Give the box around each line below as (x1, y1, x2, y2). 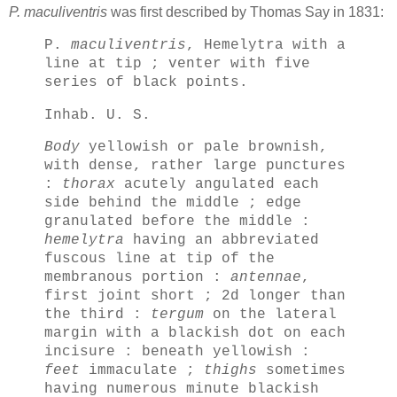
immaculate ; (80, 362, 204, 379)
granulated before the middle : (44, 214, 310, 230)
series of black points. (44, 74, 248, 90)
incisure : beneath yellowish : (44, 344, 310, 361)
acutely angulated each (115, 176, 319, 193)
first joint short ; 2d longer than (44, 288, 346, 305)
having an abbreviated (124, 232, 319, 249)
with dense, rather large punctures (44, 158, 346, 175)
